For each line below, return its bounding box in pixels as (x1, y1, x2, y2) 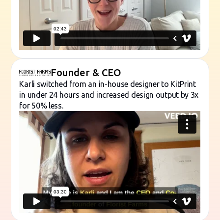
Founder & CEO (51, 67, 122, 79)
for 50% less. (19, 101, 63, 110)
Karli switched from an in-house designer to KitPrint (19, 80, 196, 89)
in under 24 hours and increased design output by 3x (19, 90, 199, 100)
